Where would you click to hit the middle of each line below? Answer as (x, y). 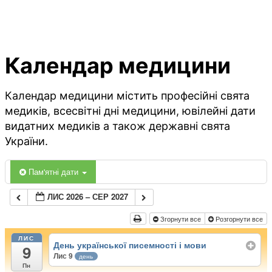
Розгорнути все (239, 219)
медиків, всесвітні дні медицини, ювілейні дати (130, 111)
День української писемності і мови (130, 244)
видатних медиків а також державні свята (117, 126)
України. (26, 141)
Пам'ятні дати (55, 172)
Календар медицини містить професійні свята (127, 96)
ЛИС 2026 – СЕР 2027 (88, 197)
